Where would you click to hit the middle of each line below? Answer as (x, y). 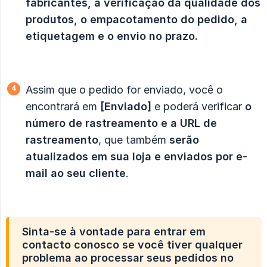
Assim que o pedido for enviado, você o (124, 90)
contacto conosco (71, 245)
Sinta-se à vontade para (88, 232)
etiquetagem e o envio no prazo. (112, 36)
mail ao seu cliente (76, 173)
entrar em (180, 232)
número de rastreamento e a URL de (121, 123)
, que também (134, 140)
